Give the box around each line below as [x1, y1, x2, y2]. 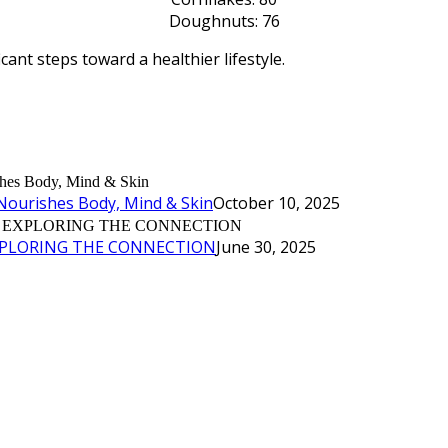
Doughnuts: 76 [168, 10, 280, 33]
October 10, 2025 [213, 191, 340, 214]
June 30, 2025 [216, 235, 316, 258]
